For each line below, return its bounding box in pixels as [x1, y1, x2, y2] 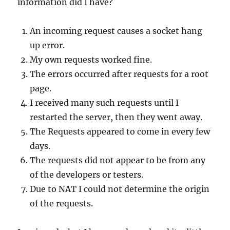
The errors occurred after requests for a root [30, 69, 209, 80]
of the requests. [30, 198, 93, 209]
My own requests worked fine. [30, 54, 152, 65]
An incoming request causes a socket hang [30, 26, 203, 36]
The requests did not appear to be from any [30, 155, 206, 166]
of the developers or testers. [30, 169, 144, 180]
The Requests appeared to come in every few [30, 126, 210, 137]
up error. [30, 40, 65, 51]
